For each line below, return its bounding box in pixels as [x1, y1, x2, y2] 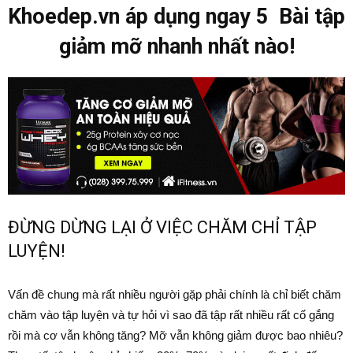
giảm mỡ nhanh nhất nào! [58, 34, 295, 59]
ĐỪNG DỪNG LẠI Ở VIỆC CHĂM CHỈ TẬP [8, 217, 317, 237]
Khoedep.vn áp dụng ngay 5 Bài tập [8, 4, 345, 29]
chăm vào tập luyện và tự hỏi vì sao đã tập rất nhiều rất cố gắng [8, 307, 334, 321]
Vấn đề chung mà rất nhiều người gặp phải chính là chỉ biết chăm [8, 287, 341, 301]
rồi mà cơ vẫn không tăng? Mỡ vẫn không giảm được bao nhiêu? [8, 328, 343, 342]
